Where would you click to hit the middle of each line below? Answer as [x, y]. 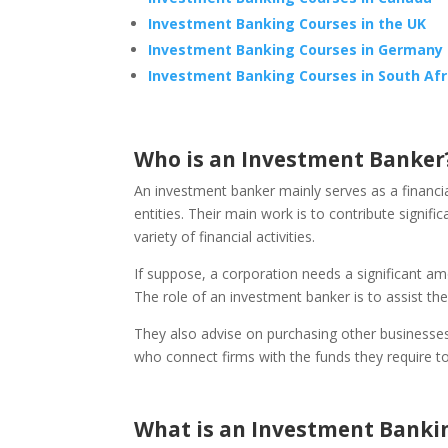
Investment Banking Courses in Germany [296, 50]
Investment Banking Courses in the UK [287, 24]
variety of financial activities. [225, 237]
